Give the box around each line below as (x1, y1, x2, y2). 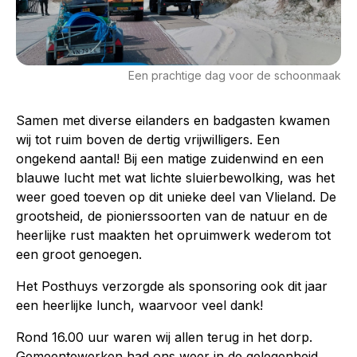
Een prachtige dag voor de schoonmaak (128, 68, 341, 82)
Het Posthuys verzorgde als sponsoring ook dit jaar (16, 277, 328, 294)
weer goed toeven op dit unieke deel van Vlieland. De (16, 188, 336, 205)
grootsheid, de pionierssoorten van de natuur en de (16, 207, 328, 224)
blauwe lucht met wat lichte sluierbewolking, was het (16, 169, 335, 186)
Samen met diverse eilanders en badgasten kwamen (16, 112, 330, 128)
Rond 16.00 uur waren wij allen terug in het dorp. (16, 328, 312, 345)
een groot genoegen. (16, 245, 142, 262)
